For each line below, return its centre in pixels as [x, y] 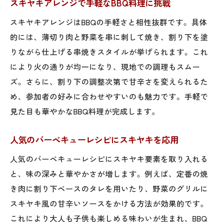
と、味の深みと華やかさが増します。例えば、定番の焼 [109, 173]
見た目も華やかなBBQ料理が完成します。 [85, 111]
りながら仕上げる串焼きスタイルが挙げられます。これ [109, 51]
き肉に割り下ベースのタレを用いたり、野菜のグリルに [109, 188]
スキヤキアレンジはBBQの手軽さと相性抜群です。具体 [109, 22]
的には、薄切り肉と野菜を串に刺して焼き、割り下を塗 [109, 36]
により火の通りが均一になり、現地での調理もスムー [105, 66]
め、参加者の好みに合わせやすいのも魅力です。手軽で [109, 96]
